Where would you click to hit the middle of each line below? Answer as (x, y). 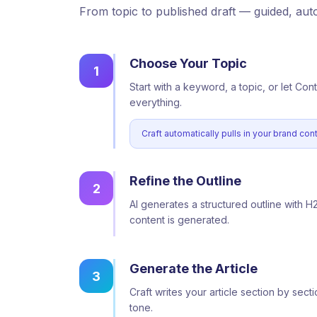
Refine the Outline (185, 181)
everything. (156, 102)
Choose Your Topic (188, 63)
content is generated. (179, 220)
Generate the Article (194, 269)
